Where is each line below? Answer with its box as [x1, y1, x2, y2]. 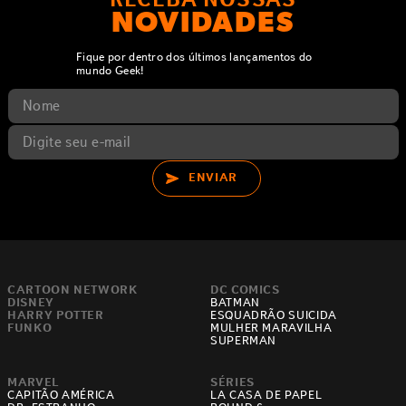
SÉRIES [210, 374, 255, 389]
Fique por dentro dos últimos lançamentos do [76, 49, 313, 63]
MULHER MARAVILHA [210, 320, 333, 334]
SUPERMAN [210, 333, 277, 347]
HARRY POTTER [7, 307, 104, 322]
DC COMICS [210, 282, 280, 296]
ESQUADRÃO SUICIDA [210, 307, 337, 322]
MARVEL [7, 374, 59, 389]
